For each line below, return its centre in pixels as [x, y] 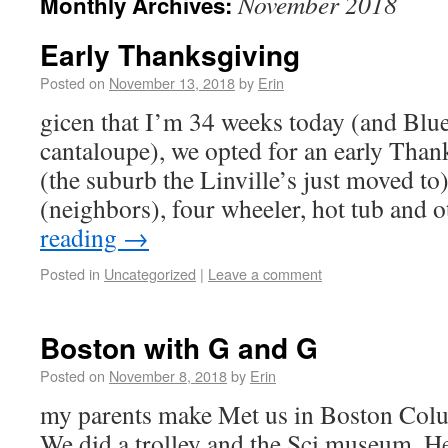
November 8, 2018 [168, 375]
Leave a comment [265, 273]
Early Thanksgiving [170, 54]
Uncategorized [150, 273]
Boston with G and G [179, 347]
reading [81, 237]
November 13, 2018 [172, 82]
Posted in [70, 273]
